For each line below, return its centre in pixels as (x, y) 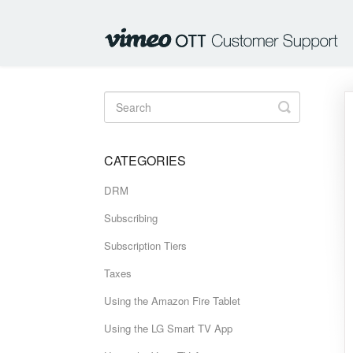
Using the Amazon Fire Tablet (172, 301)
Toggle (305, 106)
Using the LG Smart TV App (168, 328)
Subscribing (131, 218)
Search (307, 119)
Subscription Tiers (145, 245)
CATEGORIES (145, 160)
